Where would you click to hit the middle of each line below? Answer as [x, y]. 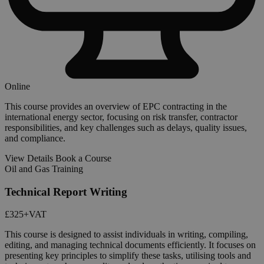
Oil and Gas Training [44, 169]
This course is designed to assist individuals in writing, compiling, [126, 235]
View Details [29, 158]
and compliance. [35, 138]
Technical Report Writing [66, 192]
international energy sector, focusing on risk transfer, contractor [121, 117]
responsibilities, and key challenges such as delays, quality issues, [126, 127]
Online [17, 86]
